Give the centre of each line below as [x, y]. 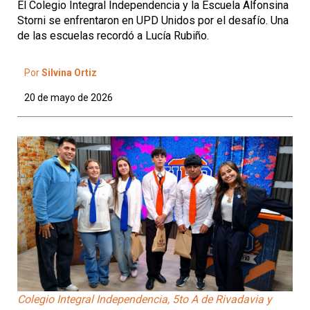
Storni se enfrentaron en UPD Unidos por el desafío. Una [153, 20]
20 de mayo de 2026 [69, 98]
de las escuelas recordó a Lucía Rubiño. [113, 36]
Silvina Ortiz [69, 73]
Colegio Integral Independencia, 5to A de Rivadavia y [145, 299]
